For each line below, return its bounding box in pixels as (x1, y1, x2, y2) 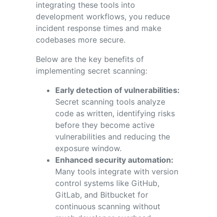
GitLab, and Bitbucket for (55, 189, 148, 200)
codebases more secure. (35, 34, 128, 45)
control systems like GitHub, (55, 178, 159, 188)
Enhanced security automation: (55, 155, 173, 165)
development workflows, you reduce (35, 11, 170, 21)
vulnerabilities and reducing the (55, 131, 170, 141)
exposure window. (55, 143, 122, 153)
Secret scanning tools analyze (55, 96, 165, 107)
